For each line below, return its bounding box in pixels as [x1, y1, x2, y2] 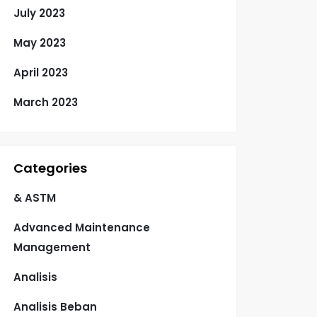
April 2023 [13, 65, 69, 80]
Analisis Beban [13, 299, 98, 314]
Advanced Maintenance [13, 220, 151, 235]
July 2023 [13, 6, 66, 21]
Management [13, 240, 91, 255]
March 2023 [13, 95, 79, 110]
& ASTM [13, 190, 57, 205]
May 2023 [13, 35, 67, 50]
